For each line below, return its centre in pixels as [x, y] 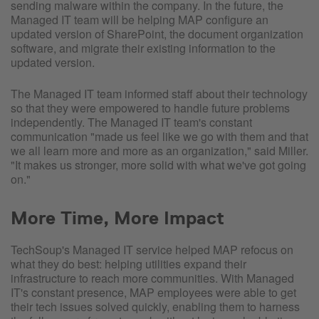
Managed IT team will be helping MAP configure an [140, 19]
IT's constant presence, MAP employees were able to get [153, 292]
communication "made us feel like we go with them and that [159, 136]
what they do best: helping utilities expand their [129, 263]
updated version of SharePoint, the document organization [157, 33]
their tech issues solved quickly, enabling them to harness [155, 306]
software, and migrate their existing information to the [143, 48]
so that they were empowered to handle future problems [150, 108]
